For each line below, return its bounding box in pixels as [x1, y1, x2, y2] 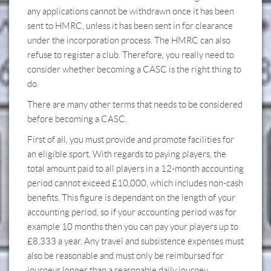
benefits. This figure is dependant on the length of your [27, 193, 235, 203]
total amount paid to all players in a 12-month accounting [27, 164, 244, 174]
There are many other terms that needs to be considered [27, 100, 243, 109]
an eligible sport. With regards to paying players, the [27, 149, 226, 159]
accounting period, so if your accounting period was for [27, 207, 237, 217]
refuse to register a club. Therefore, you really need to [27, 50, 234, 60]
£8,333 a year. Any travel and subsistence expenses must [27, 237, 244, 246]
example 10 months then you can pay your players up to [27, 222, 238, 232]
